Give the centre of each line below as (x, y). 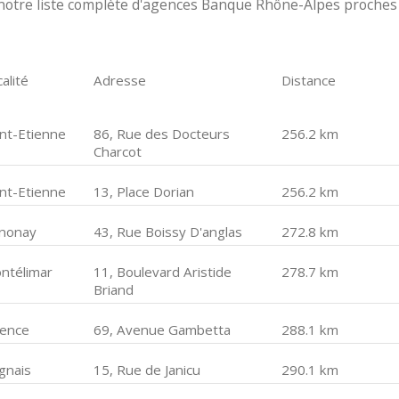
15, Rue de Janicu (147, 370)
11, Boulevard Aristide (163, 272)
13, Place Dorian (144, 191)
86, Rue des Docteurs (162, 134)
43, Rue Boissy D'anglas (168, 232)
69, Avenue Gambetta (163, 330)
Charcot (118, 151)
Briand (114, 289)
